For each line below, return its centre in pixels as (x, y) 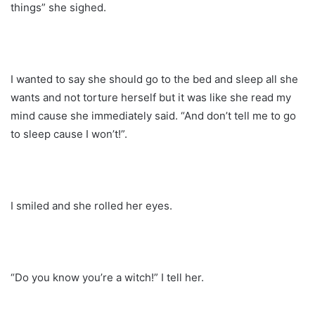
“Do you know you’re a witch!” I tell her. (107, 277)
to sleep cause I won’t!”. (69, 134)
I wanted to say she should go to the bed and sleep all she (154, 79)
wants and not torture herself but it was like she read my (151, 97)
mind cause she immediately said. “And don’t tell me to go (153, 115)
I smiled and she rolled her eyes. (91, 205)
